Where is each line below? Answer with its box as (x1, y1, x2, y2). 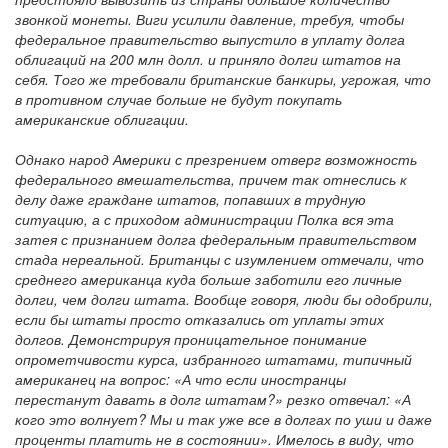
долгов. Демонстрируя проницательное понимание (15, 329, 367, 349)
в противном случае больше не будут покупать (15, 89, 342, 109)
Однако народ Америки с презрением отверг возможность (15, 149, 417, 169)
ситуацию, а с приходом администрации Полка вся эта (15, 209, 394, 229)
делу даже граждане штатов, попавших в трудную (15, 189, 366, 209)
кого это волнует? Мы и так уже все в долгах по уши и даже (15, 409, 432, 429)
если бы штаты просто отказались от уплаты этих (15, 309, 384, 329)
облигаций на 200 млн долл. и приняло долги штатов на (15, 49, 401, 69)
